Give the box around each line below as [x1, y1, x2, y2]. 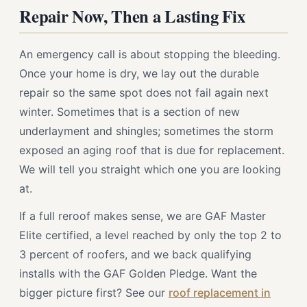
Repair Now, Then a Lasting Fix [19, 3, 245, 28]
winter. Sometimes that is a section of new [19, 105, 240, 119]
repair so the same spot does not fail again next [19, 86, 269, 99]
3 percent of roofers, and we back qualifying [19, 247, 251, 261]
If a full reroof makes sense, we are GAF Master [19, 209, 266, 223]
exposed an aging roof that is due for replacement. [19, 143, 284, 157]
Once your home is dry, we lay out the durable [19, 66, 259, 80]
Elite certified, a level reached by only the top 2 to [19, 228, 282, 242]
